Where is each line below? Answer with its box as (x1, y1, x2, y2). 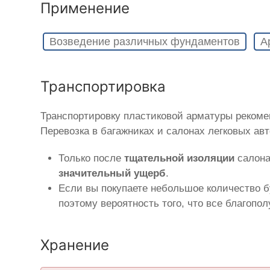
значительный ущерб (58, 168, 166, 180)
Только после (58, 152, 125, 165)
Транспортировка (40, 78, 166, 96)
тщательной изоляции (124, 152, 235, 165)
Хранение (40, 236, 110, 254)
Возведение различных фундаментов (49, 35, 240, 48)
